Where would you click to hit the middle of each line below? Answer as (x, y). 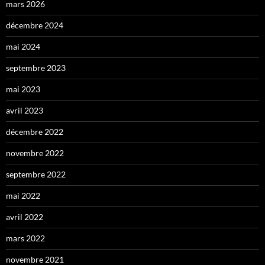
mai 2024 (23, 47)
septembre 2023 (36, 68)
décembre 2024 (35, 25)
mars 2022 (25, 238)
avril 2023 (25, 111)
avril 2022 (25, 217)
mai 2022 (23, 196)
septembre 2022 (36, 174)
